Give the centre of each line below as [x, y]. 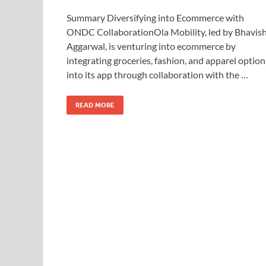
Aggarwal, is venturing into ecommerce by [151, 46]
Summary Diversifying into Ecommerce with [155, 17]
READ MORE [95, 105]
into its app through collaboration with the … [157, 74]
